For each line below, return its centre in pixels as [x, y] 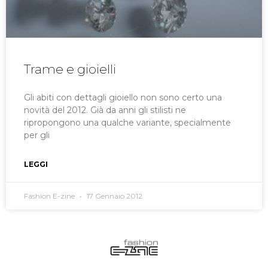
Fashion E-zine [50, 196]
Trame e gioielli [70, 69]
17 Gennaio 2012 [114, 196]
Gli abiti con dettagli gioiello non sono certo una [123, 98]
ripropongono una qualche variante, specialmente [127, 123]
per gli [37, 135]
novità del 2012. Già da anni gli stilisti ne [105, 110]
